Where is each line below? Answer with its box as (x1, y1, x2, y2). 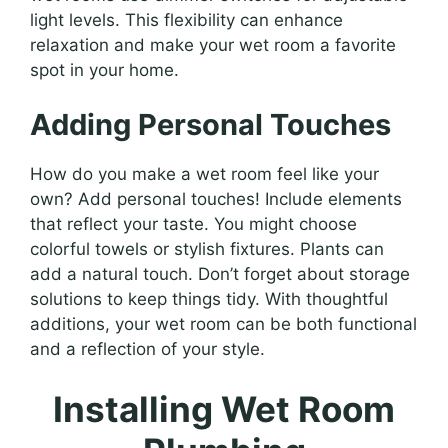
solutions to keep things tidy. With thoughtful (30, 289, 388, 310)
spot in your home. (30, 59, 179, 80)
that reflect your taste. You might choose (30, 214, 357, 235)
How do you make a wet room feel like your (30, 164, 379, 185)
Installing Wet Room (53, 387, 395, 430)
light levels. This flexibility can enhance (30, 9, 343, 30)
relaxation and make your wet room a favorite (30, 34, 396, 55)
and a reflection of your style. (30, 339, 265, 360)
